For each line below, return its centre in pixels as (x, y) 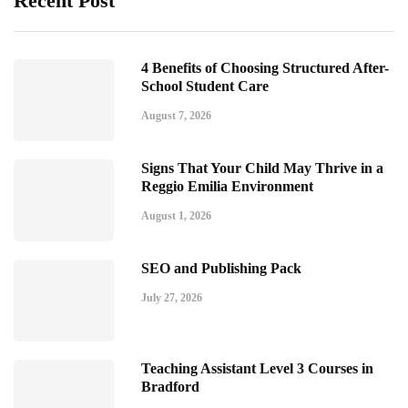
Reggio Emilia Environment (227, 186)
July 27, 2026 (172, 298)
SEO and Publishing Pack (221, 268)
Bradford (170, 387)
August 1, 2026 (176, 216)
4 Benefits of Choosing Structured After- (265, 68)
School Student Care (205, 86)
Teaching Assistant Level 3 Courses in (257, 368)
